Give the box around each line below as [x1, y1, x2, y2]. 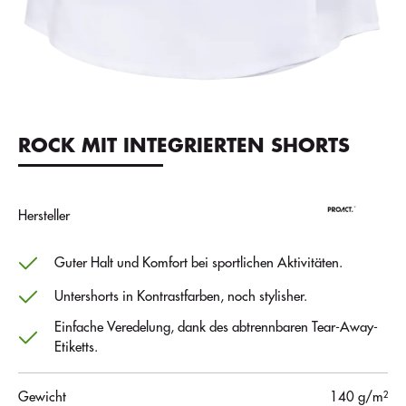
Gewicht [18, 390, 66, 404]
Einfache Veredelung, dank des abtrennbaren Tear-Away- [54, 320, 378, 334]
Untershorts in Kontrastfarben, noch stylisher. [54, 290, 307, 304]
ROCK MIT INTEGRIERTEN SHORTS [18, 136, 350, 156]
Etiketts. [54, 340, 98, 354]
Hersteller [18, 208, 70, 223]
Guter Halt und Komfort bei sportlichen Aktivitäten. [54, 256, 343, 271]
